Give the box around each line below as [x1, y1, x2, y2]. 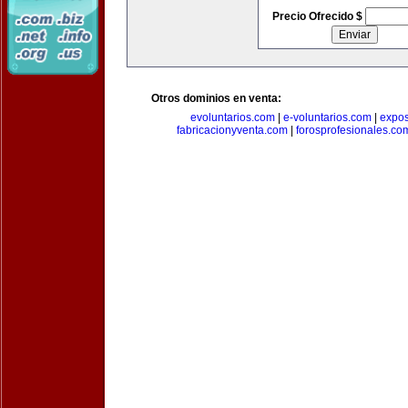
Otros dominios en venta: [151, 92, 281, 105]
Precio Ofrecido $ [271, 10, 365, 23]
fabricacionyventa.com [176, 124, 288, 137]
